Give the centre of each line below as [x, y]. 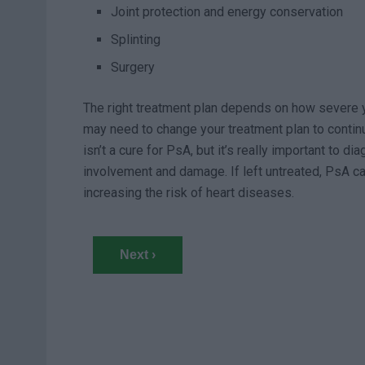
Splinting [136, 39]
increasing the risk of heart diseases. [189, 192]
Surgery [133, 67]
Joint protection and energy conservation [227, 11]
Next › [137, 254]
